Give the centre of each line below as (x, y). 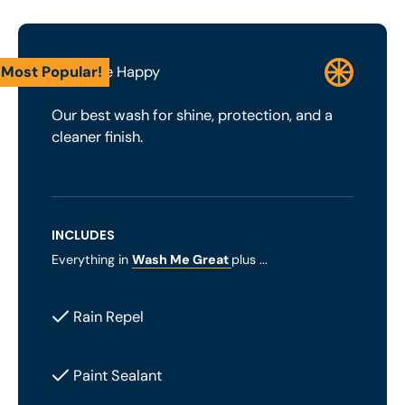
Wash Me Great (182, 259)
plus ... (250, 259)
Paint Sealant (118, 375)
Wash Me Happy (106, 71)
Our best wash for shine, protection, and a (193, 116)
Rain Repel (109, 316)
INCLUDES (84, 235)
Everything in (92, 259)
